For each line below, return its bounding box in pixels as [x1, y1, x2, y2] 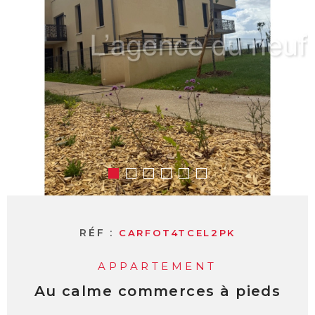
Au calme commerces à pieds [34, 283, 281, 300]
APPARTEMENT [98, 259, 217, 274]
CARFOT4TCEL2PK [118, 227, 236, 239]
